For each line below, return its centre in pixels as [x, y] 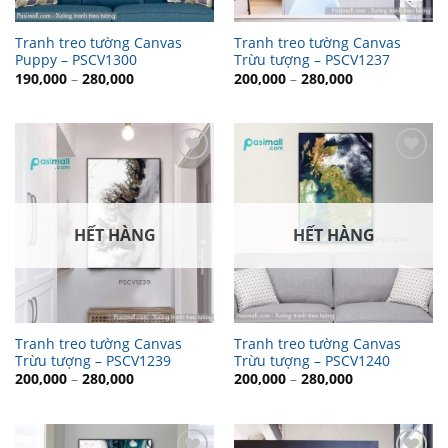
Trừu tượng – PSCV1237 [311, 60]
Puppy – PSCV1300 [75, 60]
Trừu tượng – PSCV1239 [92, 361]
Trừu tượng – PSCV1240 [311, 361]
